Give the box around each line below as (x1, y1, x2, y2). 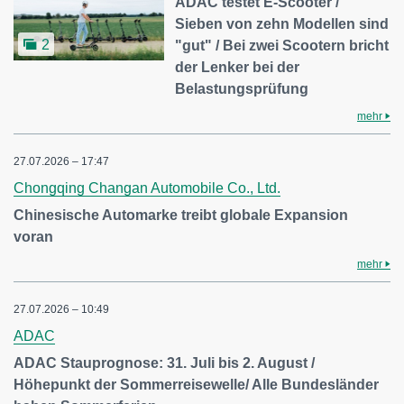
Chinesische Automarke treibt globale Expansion (14, 207, 348, 223)
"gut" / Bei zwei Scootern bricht (175, 37, 390, 53)
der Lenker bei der (175, 59, 300, 75)
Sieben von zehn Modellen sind (175, 15, 390, 32)
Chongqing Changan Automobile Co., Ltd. (14, 179, 280, 196)
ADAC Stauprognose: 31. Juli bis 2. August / (14, 354, 315, 371)
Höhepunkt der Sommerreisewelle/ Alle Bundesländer (14, 376, 379, 392)
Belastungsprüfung (175, 80, 309, 96)
